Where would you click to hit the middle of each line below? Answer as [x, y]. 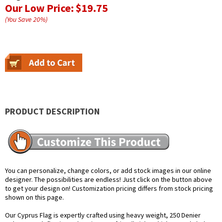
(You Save [19, 20]
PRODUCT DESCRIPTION [52, 111]
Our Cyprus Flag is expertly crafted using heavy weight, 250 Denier [103, 215]
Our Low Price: [40, 8]
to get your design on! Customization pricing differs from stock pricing [109, 189]
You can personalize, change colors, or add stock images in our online [108, 171]
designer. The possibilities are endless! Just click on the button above [109, 180]
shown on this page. [34, 197]
